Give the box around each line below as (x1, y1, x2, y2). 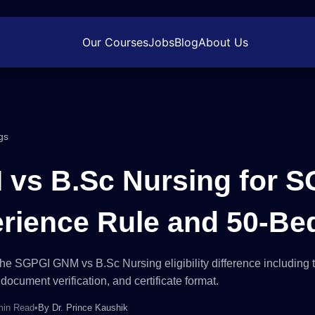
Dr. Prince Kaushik (52, 302, 128, 313)
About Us (198, 34, 248, 49)
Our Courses (82, 34, 148, 49)
